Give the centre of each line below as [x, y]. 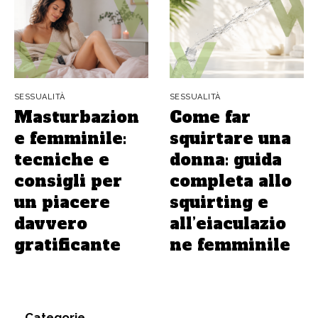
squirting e [219, 202]
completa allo [231, 181]
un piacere [62, 202]
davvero [51, 223]
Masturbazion [77, 117]
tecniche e [62, 159]
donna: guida [226, 159]
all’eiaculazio [228, 223]
